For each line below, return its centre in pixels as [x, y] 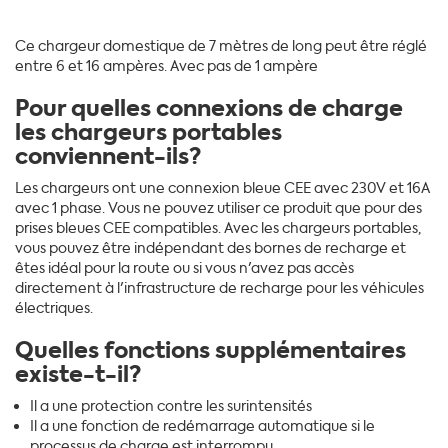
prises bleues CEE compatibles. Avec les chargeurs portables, [218, 228]
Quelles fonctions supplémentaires [210, 350]
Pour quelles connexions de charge [209, 108]
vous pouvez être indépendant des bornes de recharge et [210, 248]
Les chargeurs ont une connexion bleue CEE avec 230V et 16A [222, 188]
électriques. [54, 308]
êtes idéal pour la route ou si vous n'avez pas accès [184, 268]
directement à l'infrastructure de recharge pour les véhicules [219, 288]
